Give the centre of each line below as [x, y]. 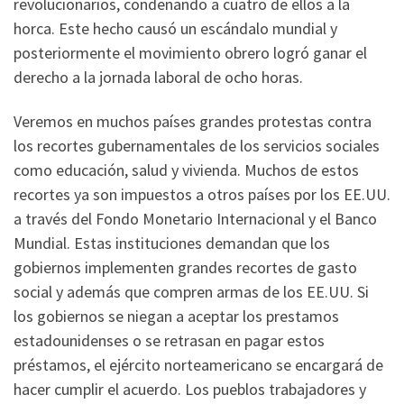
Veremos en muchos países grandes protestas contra [193, 122]
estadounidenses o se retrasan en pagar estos [169, 341]
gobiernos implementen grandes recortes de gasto [185, 268]
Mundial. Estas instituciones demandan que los [172, 243]
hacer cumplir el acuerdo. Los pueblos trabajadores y [190, 390]
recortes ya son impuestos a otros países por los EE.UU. [202, 195]
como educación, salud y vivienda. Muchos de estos [186, 170]
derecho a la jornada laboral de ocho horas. [158, 77]
